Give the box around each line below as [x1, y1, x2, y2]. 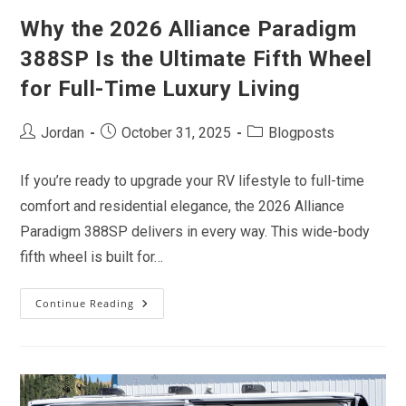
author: [19, 141, 61, 157]
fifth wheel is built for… [20, 247, 164, 266]
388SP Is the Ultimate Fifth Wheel [20, 45, 372, 72]
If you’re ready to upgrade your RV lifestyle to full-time [20, 171, 365, 189]
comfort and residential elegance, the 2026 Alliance [20, 197, 345, 215]
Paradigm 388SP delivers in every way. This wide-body [20, 222, 371, 240]
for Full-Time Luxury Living [20, 75, 301, 101]
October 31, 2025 [121, 123, 232, 141]
